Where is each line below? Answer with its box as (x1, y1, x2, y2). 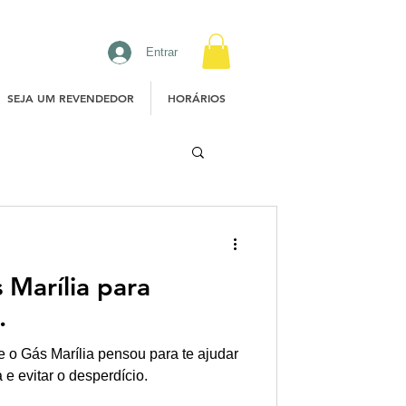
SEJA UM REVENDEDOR (7, 91, 134, 106)
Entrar (145, 44, 178, 59)
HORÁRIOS (168, 91, 226, 106)
